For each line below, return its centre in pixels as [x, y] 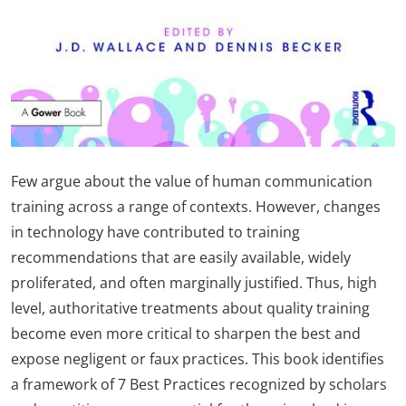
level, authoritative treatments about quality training [190, 308]
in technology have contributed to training [155, 232]
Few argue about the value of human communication [192, 181]
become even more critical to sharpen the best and [186, 333]
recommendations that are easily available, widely [181, 257]
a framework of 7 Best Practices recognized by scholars [199, 384]
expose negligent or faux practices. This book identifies [198, 358]
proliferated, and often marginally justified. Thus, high [194, 282]
